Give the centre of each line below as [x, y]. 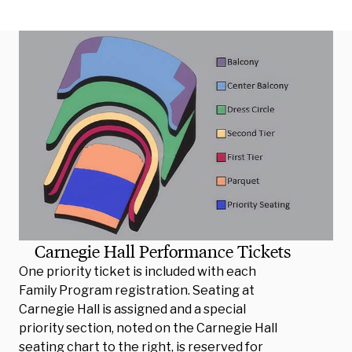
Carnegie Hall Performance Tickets [163, 251]
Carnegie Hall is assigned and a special [132, 309]
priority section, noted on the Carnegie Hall [148, 328]
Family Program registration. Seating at [137, 290]
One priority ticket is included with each [137, 271]
